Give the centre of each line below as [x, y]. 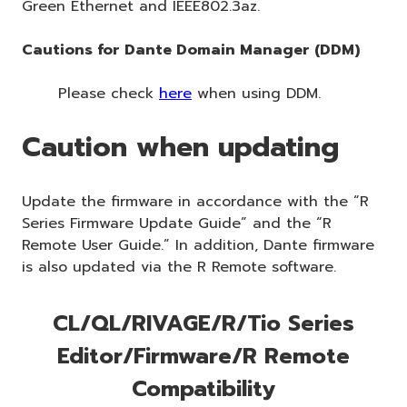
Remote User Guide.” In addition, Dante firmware [198, 245]
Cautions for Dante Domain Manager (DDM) [191, 50]
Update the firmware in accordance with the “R [195, 201]
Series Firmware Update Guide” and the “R [177, 223]
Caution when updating [180, 147]
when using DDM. [256, 93]
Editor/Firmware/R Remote [203, 356]
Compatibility [203, 388]
